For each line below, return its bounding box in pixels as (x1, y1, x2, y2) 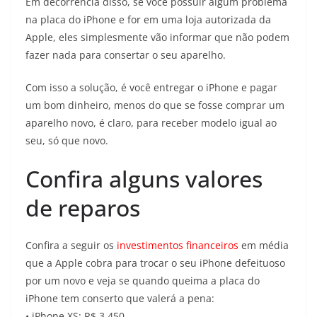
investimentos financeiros (117, 238, 238, 252)
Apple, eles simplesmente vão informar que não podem (25, 30, 289, 44)
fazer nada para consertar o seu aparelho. (25, 47, 226, 62)
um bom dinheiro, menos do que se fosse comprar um (25, 98, 284, 112)
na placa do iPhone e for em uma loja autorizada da (25, 12, 271, 26)
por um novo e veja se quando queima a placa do (25, 273, 260, 287)
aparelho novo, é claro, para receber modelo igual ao (25, 115, 277, 129)
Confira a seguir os (25, 238, 117, 252)
